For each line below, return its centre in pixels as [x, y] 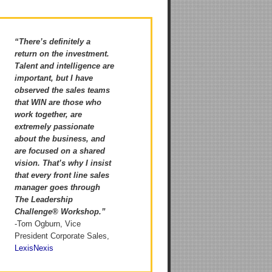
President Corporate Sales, [62, 236]
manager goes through [57, 187]
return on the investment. [62, 54]
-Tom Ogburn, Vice [48, 224]
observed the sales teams [62, 90]
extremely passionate [54, 127]
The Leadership [44, 199]
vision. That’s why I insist [63, 163]
